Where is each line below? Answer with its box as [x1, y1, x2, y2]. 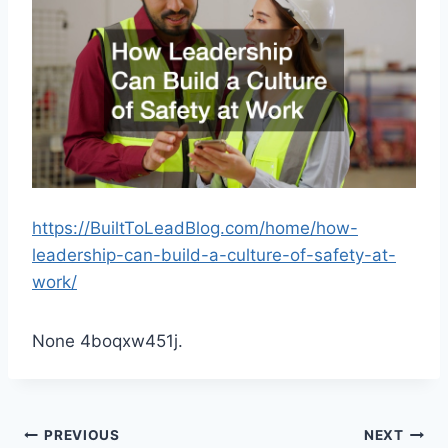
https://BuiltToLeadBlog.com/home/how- [32, 217, 358, 238]
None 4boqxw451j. [32, 330, 183, 351]
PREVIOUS [44, 427, 120, 444]
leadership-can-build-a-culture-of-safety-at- [32, 244, 396, 265]
